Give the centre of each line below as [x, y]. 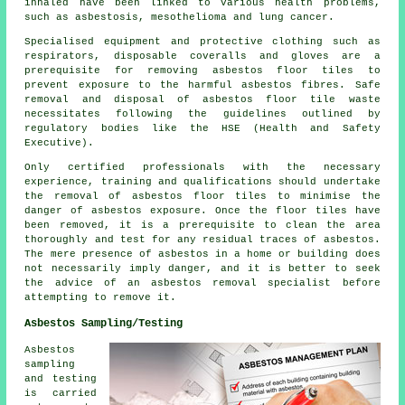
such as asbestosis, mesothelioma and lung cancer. [180, 18]
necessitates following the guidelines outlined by [202, 114]
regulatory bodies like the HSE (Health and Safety [202, 129]
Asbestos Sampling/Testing [104, 324]
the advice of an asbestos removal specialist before [202, 283]
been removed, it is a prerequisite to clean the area [202, 226]
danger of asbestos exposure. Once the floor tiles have [202, 211]
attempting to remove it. [101, 298]
